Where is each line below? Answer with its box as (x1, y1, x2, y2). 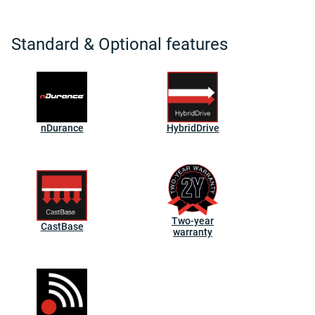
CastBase (40, 221, 84, 232)
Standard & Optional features (11, 34, 228, 54)
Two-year (172, 215, 214, 226)
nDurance (40, 122, 84, 134)
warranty (173, 226, 212, 238)
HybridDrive (166, 122, 219, 134)
